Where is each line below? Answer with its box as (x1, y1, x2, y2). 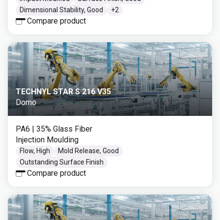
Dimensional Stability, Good (20, 6, 103, 14)
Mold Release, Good (58, 147, 119, 155)
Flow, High (20, 147, 50, 155)
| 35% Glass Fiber (32, 124, 92, 134)
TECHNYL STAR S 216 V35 (16, 87, 111, 96)
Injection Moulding (16, 135, 79, 144)
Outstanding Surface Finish (20, 158, 104, 166)
